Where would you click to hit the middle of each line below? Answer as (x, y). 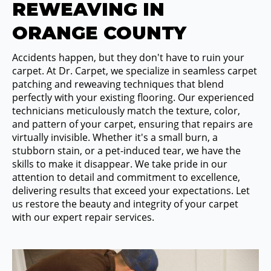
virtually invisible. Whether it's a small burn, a (115, 137)
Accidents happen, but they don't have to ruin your (128, 57)
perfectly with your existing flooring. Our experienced (133, 97)
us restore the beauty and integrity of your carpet (125, 204)
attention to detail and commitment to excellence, (126, 177)
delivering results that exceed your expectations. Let (131, 190)
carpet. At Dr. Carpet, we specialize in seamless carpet (135, 70)
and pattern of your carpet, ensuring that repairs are (132, 124)
